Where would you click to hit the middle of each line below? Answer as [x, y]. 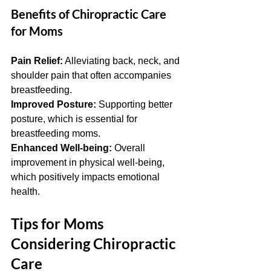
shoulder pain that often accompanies [92, 75]
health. [25, 191]
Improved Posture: [54, 104]
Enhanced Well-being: [61, 148]
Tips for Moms [59, 224]
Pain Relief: [37, 61]
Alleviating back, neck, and [122, 61]
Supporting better [135, 104]
